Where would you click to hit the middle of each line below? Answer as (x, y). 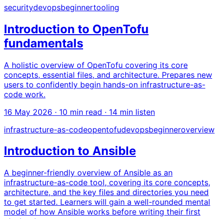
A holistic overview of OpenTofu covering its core (96, 65)
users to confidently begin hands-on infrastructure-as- (105, 84)
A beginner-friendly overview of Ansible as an (88, 173)
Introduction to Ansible (70, 151)
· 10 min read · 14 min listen (104, 112)
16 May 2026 (28, 112)
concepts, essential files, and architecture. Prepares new (108, 75)
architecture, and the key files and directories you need (106, 192)
